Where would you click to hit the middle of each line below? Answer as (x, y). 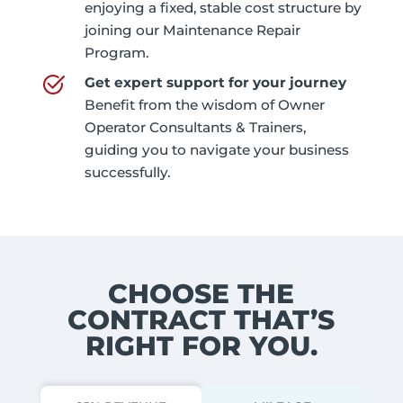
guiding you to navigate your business (216, 150)
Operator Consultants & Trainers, (195, 127)
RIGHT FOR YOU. (201, 345)
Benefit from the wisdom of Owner (204, 105)
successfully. (127, 172)
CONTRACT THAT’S (201, 319)
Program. (116, 53)
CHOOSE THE (201, 293)
